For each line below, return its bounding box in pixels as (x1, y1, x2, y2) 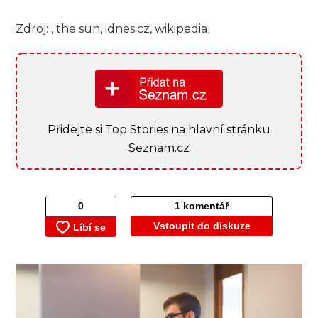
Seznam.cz (128, 141, 190, 155)
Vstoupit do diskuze (153, 219, 251, 231)
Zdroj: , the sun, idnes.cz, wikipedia (16, 22, 208, 36)
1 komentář (175, 199, 229, 212)
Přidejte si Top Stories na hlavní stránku (48, 122, 270, 136)
